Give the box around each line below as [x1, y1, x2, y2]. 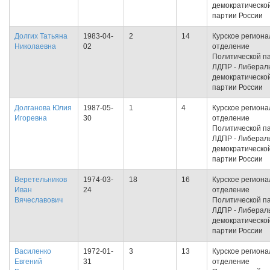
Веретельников [14, 175, 67, 184]
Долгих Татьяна [14, 32, 67, 40]
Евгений [14, 257, 42, 266]
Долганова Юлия [14, 104, 72, 112]
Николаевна [14, 42, 56, 51]
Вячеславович [14, 196, 63, 204]
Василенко [14, 247, 51, 256]
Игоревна [14, 114, 47, 122]
